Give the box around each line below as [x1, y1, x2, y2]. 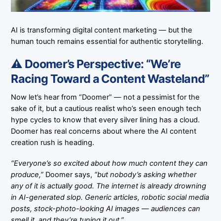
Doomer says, [43, 170, 95, 180]
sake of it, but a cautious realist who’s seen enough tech [11, 104, 202, 113]
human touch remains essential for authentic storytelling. [11, 37, 204, 46]
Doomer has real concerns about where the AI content [11, 127, 197, 136]
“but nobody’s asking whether [94, 170, 197, 180]
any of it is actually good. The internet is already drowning [11, 182, 207, 191]
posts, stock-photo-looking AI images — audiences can [11, 204, 201, 214]
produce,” [11, 170, 44, 180]
